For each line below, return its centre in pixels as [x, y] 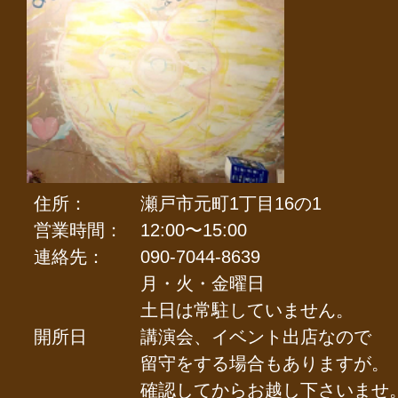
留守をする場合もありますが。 [265, 363]
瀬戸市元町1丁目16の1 [231, 203]
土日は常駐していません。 [247, 310]
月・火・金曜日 [203, 283]
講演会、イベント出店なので [256, 336]
